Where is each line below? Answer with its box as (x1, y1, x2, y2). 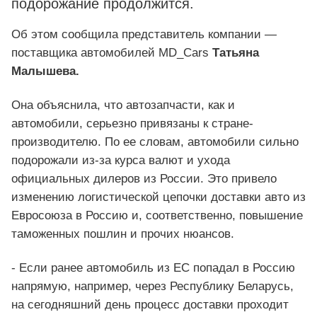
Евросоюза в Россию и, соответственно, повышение (11, 208, 303, 222)
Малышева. (11, 64, 79, 78)
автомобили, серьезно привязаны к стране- (11, 116, 253, 130)
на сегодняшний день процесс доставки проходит (11, 297, 289, 311)
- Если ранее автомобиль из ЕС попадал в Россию (11, 260, 295, 275)
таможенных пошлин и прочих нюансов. (11, 226, 234, 241)
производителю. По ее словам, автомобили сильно (11, 134, 299, 149)
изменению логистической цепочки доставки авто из (11, 190, 306, 204)
